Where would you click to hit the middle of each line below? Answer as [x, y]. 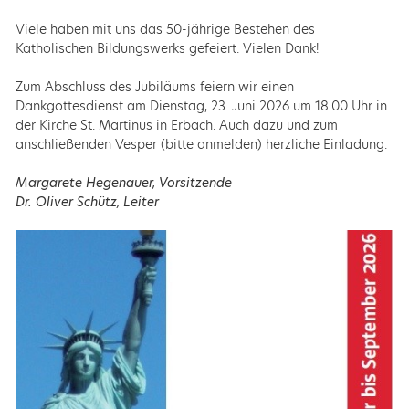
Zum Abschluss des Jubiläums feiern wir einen [154, 86]
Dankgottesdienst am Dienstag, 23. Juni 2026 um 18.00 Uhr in [201, 105]
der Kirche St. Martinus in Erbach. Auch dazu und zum [176, 125]
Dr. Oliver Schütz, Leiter [87, 201]
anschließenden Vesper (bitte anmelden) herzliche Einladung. [201, 144]
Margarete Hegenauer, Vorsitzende [123, 182]
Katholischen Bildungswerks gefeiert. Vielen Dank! [167, 48]
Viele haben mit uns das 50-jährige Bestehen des [165, 29]
